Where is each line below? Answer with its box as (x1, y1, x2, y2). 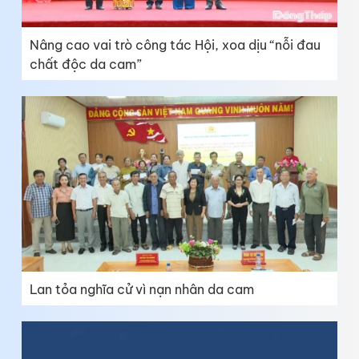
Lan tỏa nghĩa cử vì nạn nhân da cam (30, 280, 254, 297)
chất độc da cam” (30, 56, 142, 73)
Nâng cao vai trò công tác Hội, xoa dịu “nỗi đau (30, 37, 321, 54)
